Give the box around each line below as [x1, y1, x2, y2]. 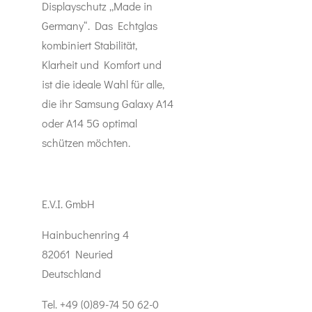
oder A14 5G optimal [42, 116, 137, 130]
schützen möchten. [42, 135, 130, 150]
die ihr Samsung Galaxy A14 [42, 96, 173, 111]
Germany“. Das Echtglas [42, 18, 157, 33]
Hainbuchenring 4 [42, 227, 129, 242]
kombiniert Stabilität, [42, 38, 137, 52]
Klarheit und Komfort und [42, 57, 162, 72]
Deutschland [42, 266, 101, 281]
